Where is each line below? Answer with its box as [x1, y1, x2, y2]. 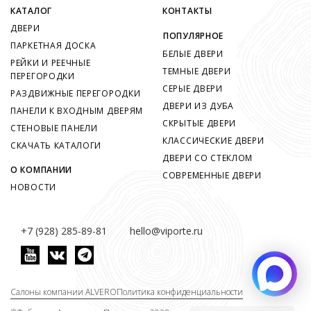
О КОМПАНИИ [10, 164, 72, 176]
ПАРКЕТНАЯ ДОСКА [10, 40, 96, 52]
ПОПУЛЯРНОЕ [163, 30, 224, 42]
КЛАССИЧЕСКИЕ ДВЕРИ [162, 135, 264, 147]
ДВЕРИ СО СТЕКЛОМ [162, 152, 253, 165]
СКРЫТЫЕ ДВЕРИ [162, 117, 237, 130]
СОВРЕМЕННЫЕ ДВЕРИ [162, 169, 262, 182]
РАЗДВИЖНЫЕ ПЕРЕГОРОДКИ [10, 87, 141, 100]
